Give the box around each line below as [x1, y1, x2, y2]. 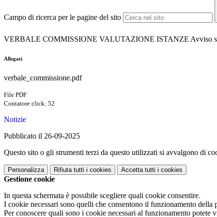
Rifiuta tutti [54, 166, 84, 174]
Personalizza [8, 166, 44, 174]
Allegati [4, 56, 22, 62]
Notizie [4, 115, 26, 124]
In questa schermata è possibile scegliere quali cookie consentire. [4, 191, 201, 200]
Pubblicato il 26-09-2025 [4, 132, 80, 140]
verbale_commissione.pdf [4, 74, 82, 82]
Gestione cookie [4, 175, 55, 184]
